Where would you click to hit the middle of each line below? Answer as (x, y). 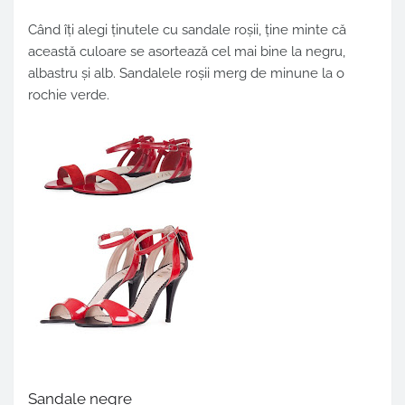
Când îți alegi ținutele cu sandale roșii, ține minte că (187, 30)
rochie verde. (69, 95)
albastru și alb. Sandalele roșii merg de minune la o (186, 74)
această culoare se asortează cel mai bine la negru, (187, 52)
